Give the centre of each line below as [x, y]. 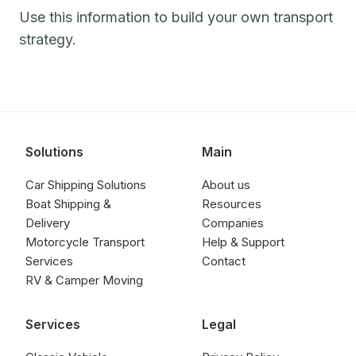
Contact [224, 261]
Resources [232, 204]
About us [226, 185]
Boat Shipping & [68, 204]
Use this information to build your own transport [176, 17]
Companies [233, 223]
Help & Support [243, 242]
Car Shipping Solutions [86, 185]
